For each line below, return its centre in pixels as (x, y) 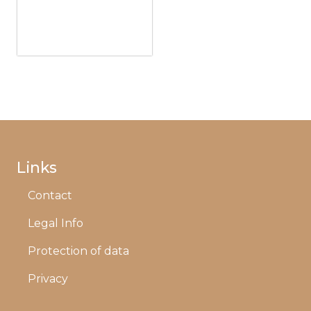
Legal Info (56, 223)
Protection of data (78, 251)
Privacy (48, 278)
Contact (50, 195)
